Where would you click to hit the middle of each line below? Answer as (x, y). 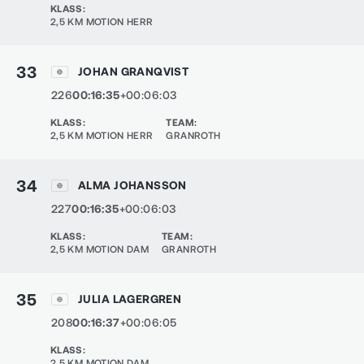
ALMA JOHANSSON (132, 185)
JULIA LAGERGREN (130, 299)
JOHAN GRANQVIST (134, 71)
